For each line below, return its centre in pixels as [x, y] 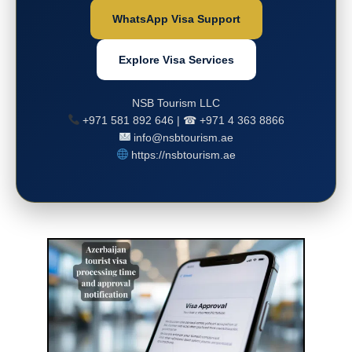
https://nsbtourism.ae [182, 154]
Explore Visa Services [176, 59]
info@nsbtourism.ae [182, 137]
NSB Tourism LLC [176, 103]
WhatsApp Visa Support [176, 18]
